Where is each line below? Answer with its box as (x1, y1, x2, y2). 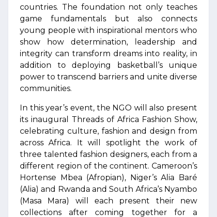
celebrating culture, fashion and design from (20, 126, 197, 136)
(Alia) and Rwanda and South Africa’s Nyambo (20, 185, 197, 194)
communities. (20, 84, 72, 93)
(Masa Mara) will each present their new (20, 196, 197, 205)
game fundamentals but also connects (20, 14, 197, 23)
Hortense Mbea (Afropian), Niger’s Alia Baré (20, 173, 197, 182)
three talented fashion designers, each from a (20, 150, 197, 159)
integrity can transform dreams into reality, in (20, 49, 197, 58)
